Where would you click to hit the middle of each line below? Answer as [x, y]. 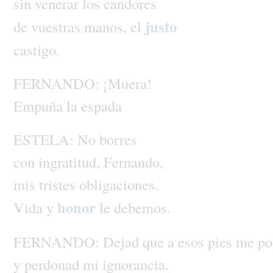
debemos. [142, 207]
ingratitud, [71, 161]
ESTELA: [45, 139]
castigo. [36, 49]
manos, [107, 26]
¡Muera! [127, 83]
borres [118, 139]
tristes [59, 184]
